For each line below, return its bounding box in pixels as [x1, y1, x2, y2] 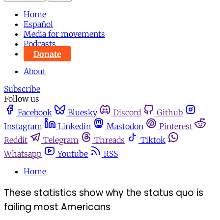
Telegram [43, 135, 79, 145]
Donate [33, 49, 61, 59]
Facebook [18, 108, 52, 118]
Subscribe [4, 84, 40, 94]
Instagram [4, 121, 42, 132]
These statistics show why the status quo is [4, 186, 203, 200]
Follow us [4, 94, 39, 104]
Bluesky [68, 108, 97, 118]
